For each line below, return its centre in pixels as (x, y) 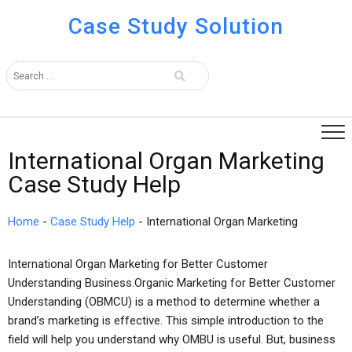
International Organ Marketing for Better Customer (138, 264)
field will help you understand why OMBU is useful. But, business (172, 339)
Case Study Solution (176, 26)
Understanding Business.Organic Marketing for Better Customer (172, 283)
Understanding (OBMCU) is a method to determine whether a (164, 302)
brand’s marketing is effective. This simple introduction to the (166, 321)
